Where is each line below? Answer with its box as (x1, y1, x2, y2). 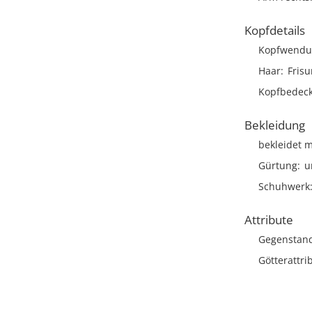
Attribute (244, 212, 293, 228)
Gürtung (258, 159, 297, 172)
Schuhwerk (258, 180, 310, 193)
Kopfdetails (244, 22, 305, 38)
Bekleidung (244, 117, 305, 133)
